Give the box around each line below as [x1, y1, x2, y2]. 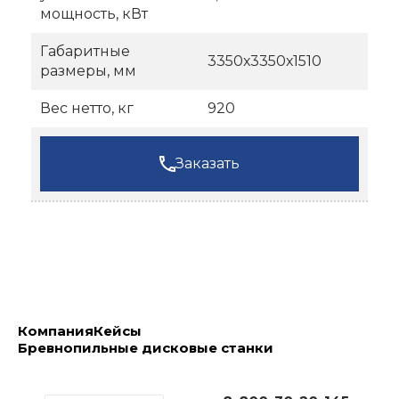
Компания [18, 322, 94, 340]
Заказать [175, 155, 240, 173]
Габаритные [40, 43, 130, 61]
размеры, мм [40, 62, 136, 80]
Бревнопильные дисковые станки [18, 339, 273, 357]
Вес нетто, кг [40, 100, 134, 118]
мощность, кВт [40, 5, 148, 23]
